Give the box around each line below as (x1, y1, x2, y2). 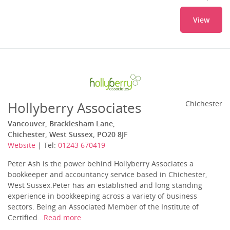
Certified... (8, 213, 44, 222)
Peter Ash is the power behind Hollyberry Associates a (8, 159, 194, 168)
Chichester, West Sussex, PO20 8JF (8, 129, 127, 139)
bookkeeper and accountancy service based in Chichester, (8, 169, 207, 179)
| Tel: (35, 140, 58, 150)
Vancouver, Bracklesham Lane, (8, 119, 115, 128)
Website (8, 140, 35, 150)
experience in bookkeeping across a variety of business (8, 191, 197, 201)
